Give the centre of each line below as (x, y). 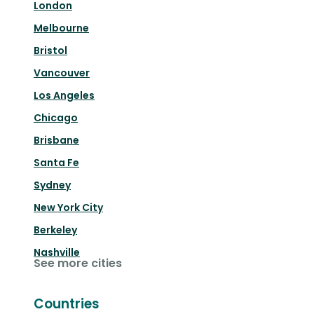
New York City (68, 208)
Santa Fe (56, 163)
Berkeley (55, 230)
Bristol (50, 51)
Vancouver (62, 73)
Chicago (56, 118)
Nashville (57, 253)
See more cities (78, 264)
